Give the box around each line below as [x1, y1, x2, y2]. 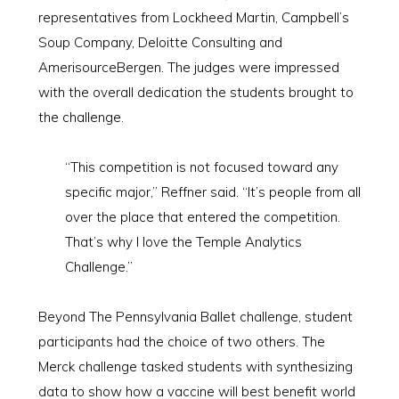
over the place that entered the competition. [64, 208, 340, 225]
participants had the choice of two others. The [37, 333, 325, 350]
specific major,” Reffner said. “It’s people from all [64, 183, 361, 200]
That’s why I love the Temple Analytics [64, 233, 302, 250]
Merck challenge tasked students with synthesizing [37, 358, 353, 375]
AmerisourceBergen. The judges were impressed [37, 59, 339, 76]
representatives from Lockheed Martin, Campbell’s [37, 9, 349, 26]
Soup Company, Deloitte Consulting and [37, 34, 282, 51]
